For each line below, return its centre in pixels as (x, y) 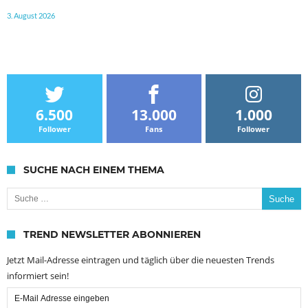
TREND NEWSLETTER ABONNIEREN (112, 235)
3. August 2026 (31, 16)
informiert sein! (38, 276)
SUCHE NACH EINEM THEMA (94, 170)
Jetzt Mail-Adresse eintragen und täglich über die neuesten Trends (141, 260)
